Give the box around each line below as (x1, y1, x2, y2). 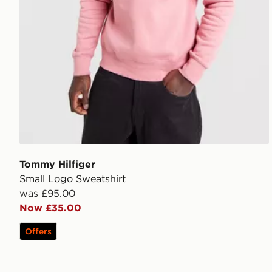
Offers (25, 225, 52, 237)
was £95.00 (19, 186, 75, 199)
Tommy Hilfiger (19, 157, 95, 170)
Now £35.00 (19, 201, 81, 214)
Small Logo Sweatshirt (19, 172, 126, 185)
